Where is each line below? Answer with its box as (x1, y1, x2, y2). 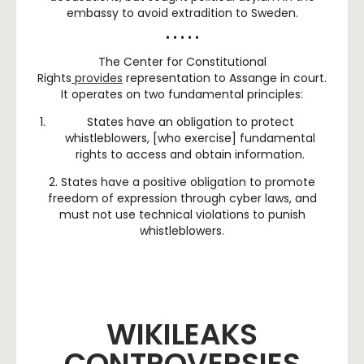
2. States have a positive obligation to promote (49, 173, 315, 190)
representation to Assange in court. (123, 69, 327, 86)
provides (71, 69, 123, 86)
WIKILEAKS (106, 313, 258, 355)
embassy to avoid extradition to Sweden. (66, 4, 298, 21)
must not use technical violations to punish (58, 206, 305, 223)
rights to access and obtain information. (76, 145, 305, 162)
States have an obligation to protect (86, 113, 294, 130)
